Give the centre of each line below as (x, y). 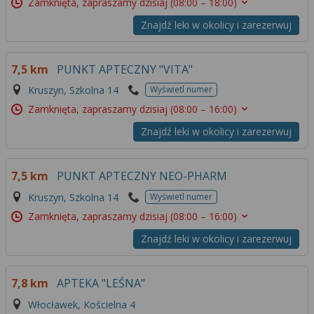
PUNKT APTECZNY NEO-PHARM (142, 176)
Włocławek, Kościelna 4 (82, 304)
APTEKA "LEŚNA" (101, 283)
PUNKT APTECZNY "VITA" (125, 69)
